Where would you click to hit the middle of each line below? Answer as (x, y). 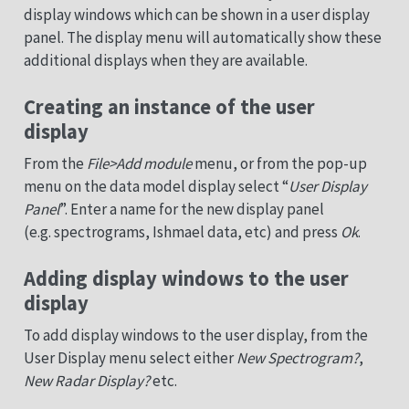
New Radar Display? (86, 380)
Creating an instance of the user (169, 107)
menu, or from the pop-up (279, 163)
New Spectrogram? (297, 357)
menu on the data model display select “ (156, 186)
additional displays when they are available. (165, 60)
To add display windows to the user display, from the (195, 335)
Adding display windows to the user (186, 279)
